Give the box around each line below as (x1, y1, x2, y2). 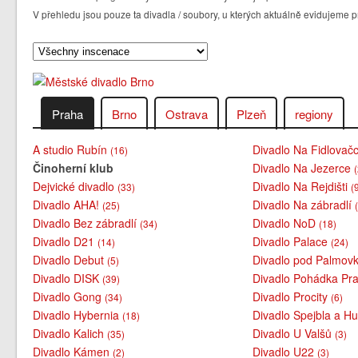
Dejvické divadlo (33, 177, 118, 194)
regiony (295, 105, 334, 122)
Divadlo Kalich (33, 324, 108, 341)
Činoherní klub (33, 159, 114, 176)
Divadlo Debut (33, 251, 108, 268)
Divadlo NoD (253, 214, 320, 231)
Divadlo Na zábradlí (253, 196, 356, 213)
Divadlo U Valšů (253, 324, 336, 341)
